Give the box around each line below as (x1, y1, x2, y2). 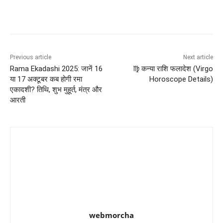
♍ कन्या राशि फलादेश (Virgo (132, 64, 213, 73)
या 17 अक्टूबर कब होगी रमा (10, 74, 82, 84)
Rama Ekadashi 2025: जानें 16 (10, 64, 103, 73)
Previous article (10, 53, 51, 61)
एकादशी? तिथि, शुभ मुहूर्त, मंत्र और (10, 85, 102, 94)
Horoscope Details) (149, 74, 213, 84)
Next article (183, 53, 213, 61)
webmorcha (89, 210, 134, 220)
